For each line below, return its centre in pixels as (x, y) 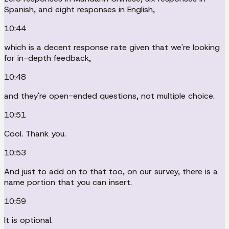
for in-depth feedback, (48, 58)
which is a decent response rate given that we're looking (112, 47)
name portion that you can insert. (68, 182)
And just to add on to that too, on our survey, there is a (111, 171)
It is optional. (28, 220)
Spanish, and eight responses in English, (79, 9)
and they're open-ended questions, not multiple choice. (109, 96)
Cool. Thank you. (35, 133)
